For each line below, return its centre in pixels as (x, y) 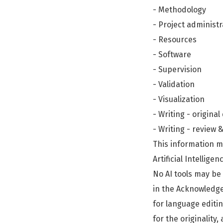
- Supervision (177, 69)
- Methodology (179, 10)
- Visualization (179, 99)
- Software (172, 55)
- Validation (174, 84)
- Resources (175, 40)
